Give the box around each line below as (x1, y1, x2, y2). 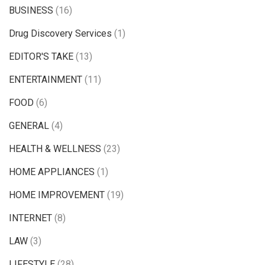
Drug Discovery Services (9, 28, 112, 40)
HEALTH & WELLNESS (9, 143, 101, 155)
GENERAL (9, 120, 49, 132)
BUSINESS (9, 5, 53, 17)
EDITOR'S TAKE (9, 51, 73, 63)
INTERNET (9, 212, 52, 224)
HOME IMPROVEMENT (9, 189, 105, 201)
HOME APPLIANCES (9, 166, 95, 178)
